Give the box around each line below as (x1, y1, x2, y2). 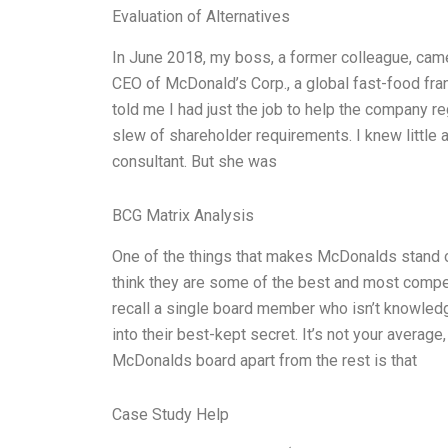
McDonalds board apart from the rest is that (112, 350, 417, 370)
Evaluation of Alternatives (112, 6, 290, 26)
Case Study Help (112, 404, 229, 424)
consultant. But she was (112, 151, 277, 171)
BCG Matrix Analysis (112, 205, 254, 225)
